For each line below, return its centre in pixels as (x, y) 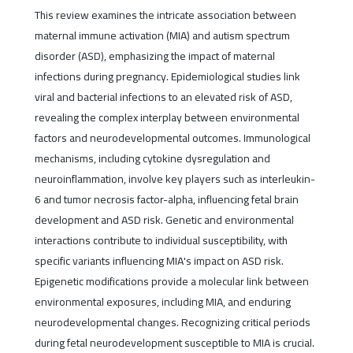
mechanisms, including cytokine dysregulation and (152, 158)
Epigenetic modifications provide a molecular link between (171, 281)
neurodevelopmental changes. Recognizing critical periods (172, 322)
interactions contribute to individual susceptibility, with (161, 240)
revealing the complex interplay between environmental (167, 117)
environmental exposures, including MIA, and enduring (162, 301)
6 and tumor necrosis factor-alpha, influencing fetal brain (166, 199)
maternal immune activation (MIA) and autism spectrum (162, 35)
